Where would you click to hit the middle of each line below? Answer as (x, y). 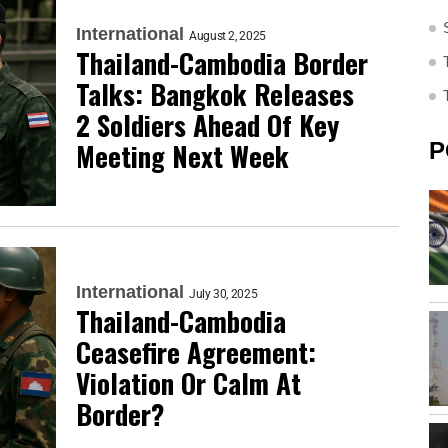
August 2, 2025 (227, 35)
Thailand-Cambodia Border (222, 62)
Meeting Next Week (182, 155)
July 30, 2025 (223, 294)
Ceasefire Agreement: (196, 352)
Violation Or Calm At (188, 383)
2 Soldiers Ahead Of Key (207, 124)
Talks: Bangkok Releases (215, 93)
